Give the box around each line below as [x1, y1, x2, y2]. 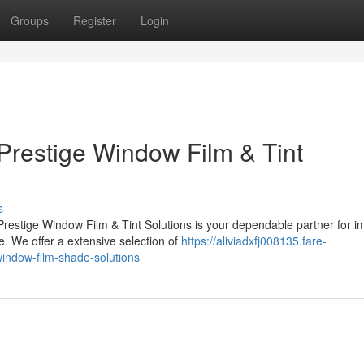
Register [73, 12, 116, 28]
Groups [11, 12, 49, 28]
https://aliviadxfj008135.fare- [181, 232, 327, 249]
